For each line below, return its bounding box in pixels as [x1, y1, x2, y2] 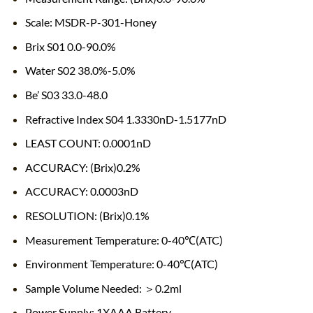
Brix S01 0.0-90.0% [24, 39, 116, 53]
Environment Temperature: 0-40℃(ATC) [24, 257, 218, 271]
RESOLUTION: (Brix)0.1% [24, 208, 150, 222]
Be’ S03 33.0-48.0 [24, 87, 108, 101]
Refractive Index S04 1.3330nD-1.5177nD [24, 112, 226, 126]
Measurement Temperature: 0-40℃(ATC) [24, 233, 223, 247]
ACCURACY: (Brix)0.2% [24, 160, 140, 174]
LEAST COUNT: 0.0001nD [24, 136, 151, 150]
